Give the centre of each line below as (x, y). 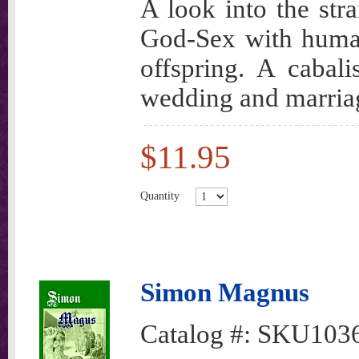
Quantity (160, 196)
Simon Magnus (225, 292)
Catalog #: (199, 334)
